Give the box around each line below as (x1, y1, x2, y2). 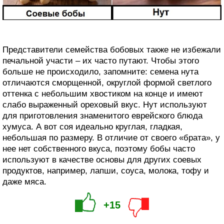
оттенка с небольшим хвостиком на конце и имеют (2, 88, 203, 98)
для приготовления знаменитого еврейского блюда (2, 110, 202, 120)
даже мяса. (2, 176, 46, 186)
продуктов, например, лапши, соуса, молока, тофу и (2, 165, 209, 175)
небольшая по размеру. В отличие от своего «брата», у (2, 132, 220, 142)
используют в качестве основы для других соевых (2, 154, 201, 164)
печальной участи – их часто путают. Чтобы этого (2, 55, 199, 65)
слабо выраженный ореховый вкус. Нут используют (2, 99, 207, 109)
